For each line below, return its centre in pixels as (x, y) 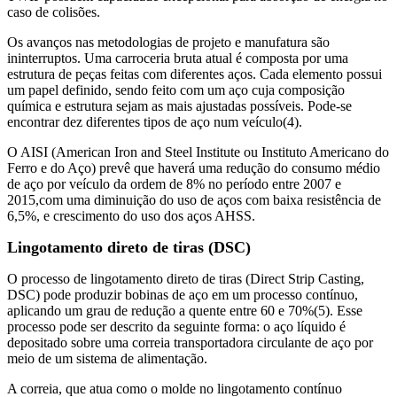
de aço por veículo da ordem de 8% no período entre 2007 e (174, 183)
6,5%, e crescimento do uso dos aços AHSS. (131, 215)
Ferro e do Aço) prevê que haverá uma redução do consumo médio (194, 167)
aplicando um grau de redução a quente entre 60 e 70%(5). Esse (185, 310)
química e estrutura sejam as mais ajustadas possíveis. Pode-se (179, 105)
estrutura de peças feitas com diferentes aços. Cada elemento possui (195, 74)
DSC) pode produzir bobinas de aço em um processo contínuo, (183, 294)
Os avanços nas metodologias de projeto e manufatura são (168, 42)
